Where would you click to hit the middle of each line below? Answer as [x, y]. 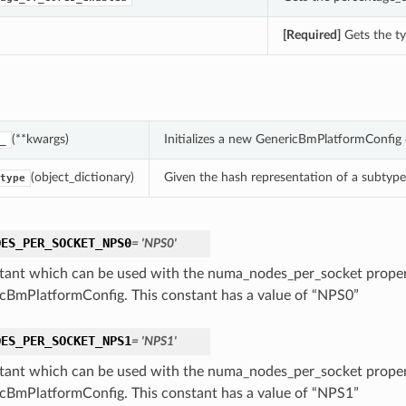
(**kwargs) [40, 140]
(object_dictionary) [82, 178]
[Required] [311, 35]
